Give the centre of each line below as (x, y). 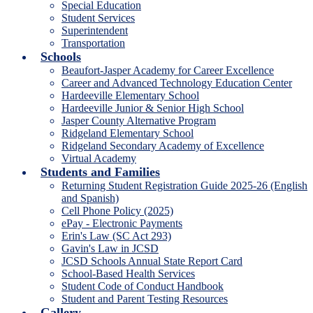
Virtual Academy (99, 158)
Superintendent (95, 30)
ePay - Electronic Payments (122, 223)
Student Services (98, 18)
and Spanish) (90, 198)
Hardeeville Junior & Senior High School (153, 108)
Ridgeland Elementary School (128, 133)
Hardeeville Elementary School (130, 95)
